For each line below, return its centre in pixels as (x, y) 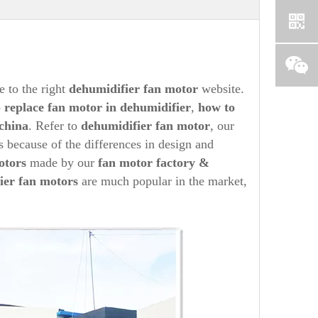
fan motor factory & (152, 163)
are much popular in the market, (163, 181)
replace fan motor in (62, 107)
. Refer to (55, 126)
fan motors (46, 181)
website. (223, 89)
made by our (60, 163)
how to (216, 107)
